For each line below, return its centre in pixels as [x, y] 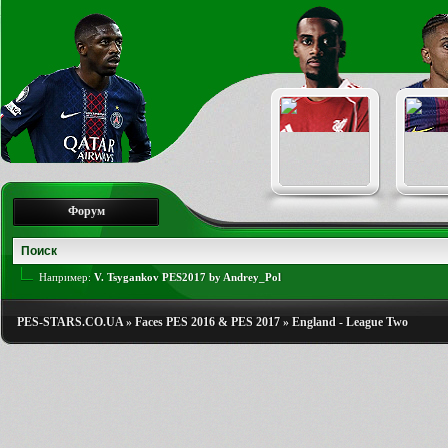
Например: [66, 277]
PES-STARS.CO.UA [70, 322]
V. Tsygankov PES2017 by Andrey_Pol [187, 277]
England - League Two [350, 322]
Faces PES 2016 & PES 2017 [207, 322]
